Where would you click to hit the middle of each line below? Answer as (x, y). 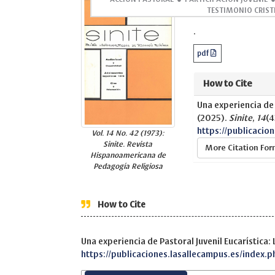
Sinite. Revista (128, 144)
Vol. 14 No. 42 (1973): (128, 133)
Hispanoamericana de (128, 155)
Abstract (221, 11)
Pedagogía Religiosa (128, 166)
